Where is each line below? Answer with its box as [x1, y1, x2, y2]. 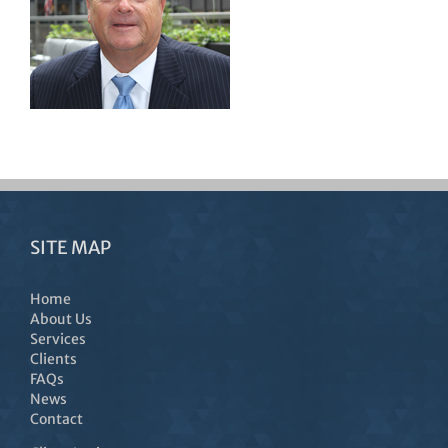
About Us [30, 310, 92, 329]
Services [30, 330, 86, 349]
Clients [30, 350, 77, 369]
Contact [30, 410, 83, 429]
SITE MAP [30, 236, 111, 260]
